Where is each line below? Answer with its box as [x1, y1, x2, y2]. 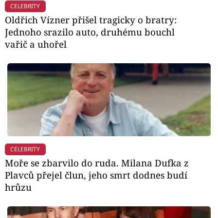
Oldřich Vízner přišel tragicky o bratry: [5, 14, 177, 26]
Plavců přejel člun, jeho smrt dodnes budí [5, 169, 187, 182]
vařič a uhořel [5, 38, 67, 51]
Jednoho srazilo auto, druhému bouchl [5, 26, 175, 38]
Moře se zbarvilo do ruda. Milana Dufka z [5, 157, 189, 169]
